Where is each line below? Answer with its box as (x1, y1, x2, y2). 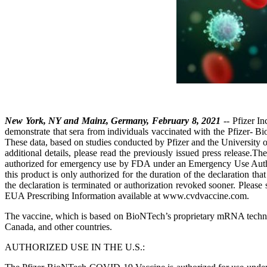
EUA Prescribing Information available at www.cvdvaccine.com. (5, 191, 249, 201)
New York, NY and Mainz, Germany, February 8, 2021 (5, 116, 221, 126)
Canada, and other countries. (5, 222, 112, 232)
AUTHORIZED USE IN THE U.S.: (5, 242, 145, 252)
